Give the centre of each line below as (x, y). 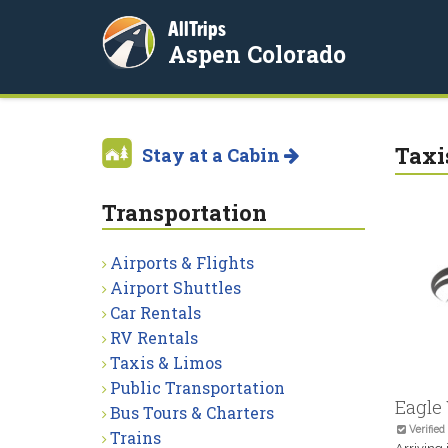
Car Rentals (155, 312)
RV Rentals (154, 337)
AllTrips (197, 28)
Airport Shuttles (175, 287)
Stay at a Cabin (213, 155)
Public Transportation (197, 387)
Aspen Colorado (257, 54)
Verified (425, 428)
